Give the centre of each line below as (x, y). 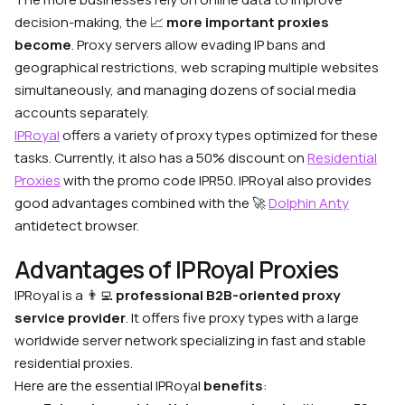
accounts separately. (82, 113)
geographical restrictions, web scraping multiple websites (197, 68)
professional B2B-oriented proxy (228, 296)
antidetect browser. (77, 226)
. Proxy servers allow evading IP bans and (198, 45)
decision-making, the (82, 23)
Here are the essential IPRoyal (109, 386)
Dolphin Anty (309, 203)
